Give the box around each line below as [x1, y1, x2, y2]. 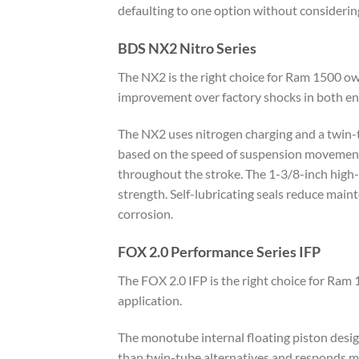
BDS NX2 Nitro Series [118, 39, 256, 58]
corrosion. [118, 206, 173, 222]
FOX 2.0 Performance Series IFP [118, 242, 321, 260]
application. [118, 292, 182, 308]
